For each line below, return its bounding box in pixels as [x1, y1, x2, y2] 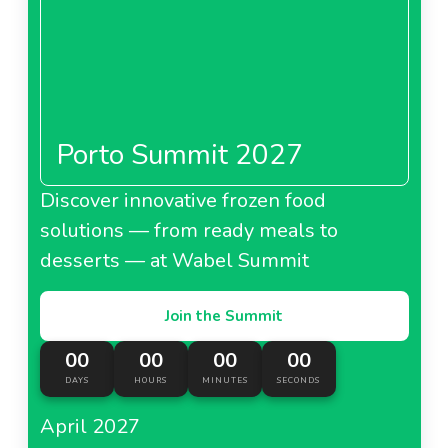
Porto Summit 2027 [56, 135, 303, 174]
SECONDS [277, 374, 320, 386]
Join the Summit [165, 305, 283, 326]
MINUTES [201, 374, 248, 386]
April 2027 [39, 412, 140, 440]
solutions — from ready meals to [39, 216, 338, 244]
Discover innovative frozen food [39, 186, 326, 214]
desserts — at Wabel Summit [39, 246, 309, 274]
